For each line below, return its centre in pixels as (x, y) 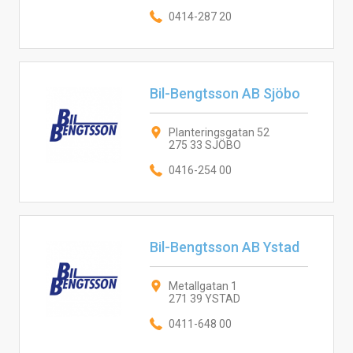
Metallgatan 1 (203, 286)
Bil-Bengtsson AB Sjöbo (225, 93)
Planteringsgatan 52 (219, 132)
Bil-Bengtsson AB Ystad (224, 247)
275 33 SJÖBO (204, 145)
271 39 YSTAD (204, 299)
